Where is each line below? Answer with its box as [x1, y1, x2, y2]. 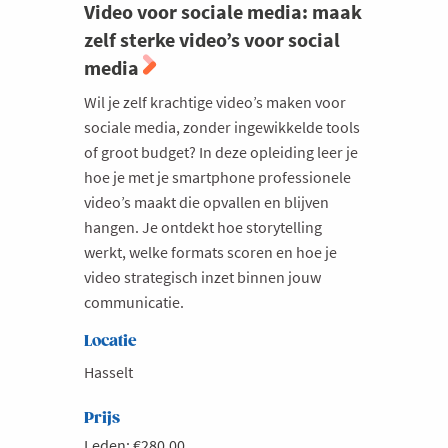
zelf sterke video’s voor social [84, 26, 340, 52]
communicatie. [84, 291, 184, 312]
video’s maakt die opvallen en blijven [84, 191, 329, 212]
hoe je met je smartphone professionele [84, 166, 351, 187]
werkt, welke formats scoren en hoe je [84, 241, 337, 262]
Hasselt [84, 361, 133, 382]
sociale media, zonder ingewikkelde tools [84, 116, 360, 137]
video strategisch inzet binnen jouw [84, 266, 321, 287]
